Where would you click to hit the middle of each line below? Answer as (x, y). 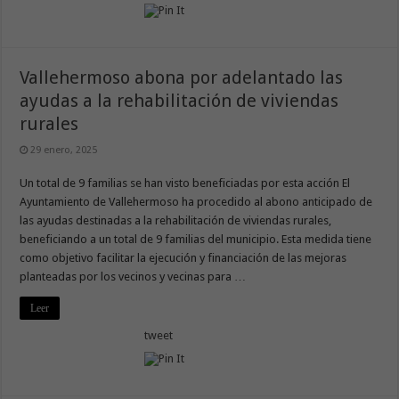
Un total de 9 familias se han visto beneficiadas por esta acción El (185, 183)
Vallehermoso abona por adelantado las (182, 78)
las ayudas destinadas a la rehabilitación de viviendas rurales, (176, 221)
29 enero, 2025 (64, 151)
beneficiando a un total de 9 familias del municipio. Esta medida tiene (196, 240)
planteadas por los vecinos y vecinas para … (133, 277)
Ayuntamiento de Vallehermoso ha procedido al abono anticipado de (196, 202)
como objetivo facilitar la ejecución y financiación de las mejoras (183, 258)
